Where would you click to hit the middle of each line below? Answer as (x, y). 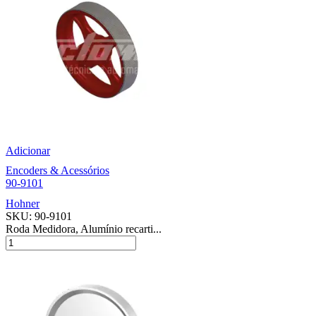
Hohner (23, 203)
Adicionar (28, 150)
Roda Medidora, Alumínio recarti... (84, 229)
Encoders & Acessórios (57, 170)
